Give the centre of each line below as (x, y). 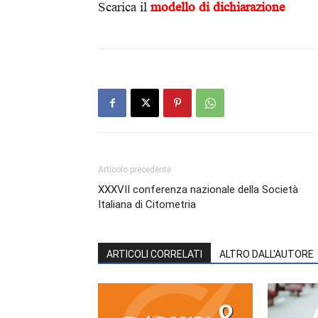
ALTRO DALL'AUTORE (267, 254)
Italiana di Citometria (147, 204)
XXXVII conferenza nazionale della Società (198, 190)
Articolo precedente (135, 170)
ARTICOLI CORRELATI (154, 254)
